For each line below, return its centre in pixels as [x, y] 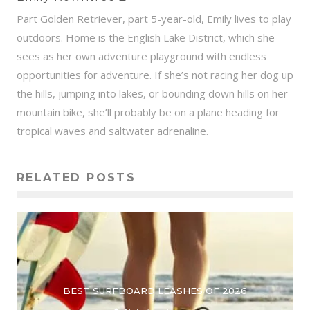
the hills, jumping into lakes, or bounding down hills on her [152, 94]
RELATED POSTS [76, 178]
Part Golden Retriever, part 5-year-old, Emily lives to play [154, 19]
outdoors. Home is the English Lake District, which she [146, 38]
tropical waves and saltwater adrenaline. [112, 131]
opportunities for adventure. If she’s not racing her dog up [155, 75]
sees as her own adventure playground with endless [142, 56]
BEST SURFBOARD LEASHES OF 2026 [155, 290]
